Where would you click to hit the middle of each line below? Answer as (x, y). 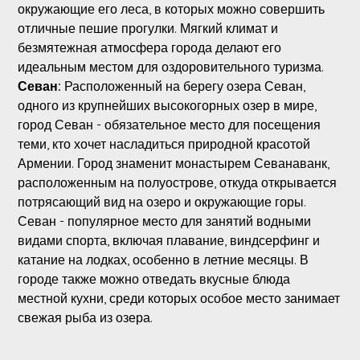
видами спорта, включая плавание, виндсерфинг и (168, 241)
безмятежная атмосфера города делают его (149, 48)
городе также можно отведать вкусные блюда (153, 279)
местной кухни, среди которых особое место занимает (178, 299)
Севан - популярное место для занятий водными (164, 221)
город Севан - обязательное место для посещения (169, 125)
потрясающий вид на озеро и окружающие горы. (162, 202)
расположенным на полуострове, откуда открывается (177, 183)
